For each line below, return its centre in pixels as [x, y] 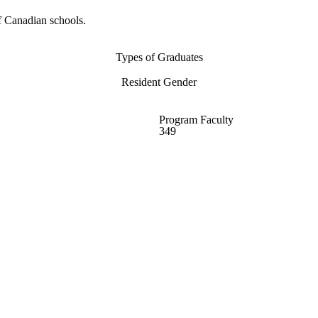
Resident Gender [159, 82]
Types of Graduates [159, 57]
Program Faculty [196, 120]
